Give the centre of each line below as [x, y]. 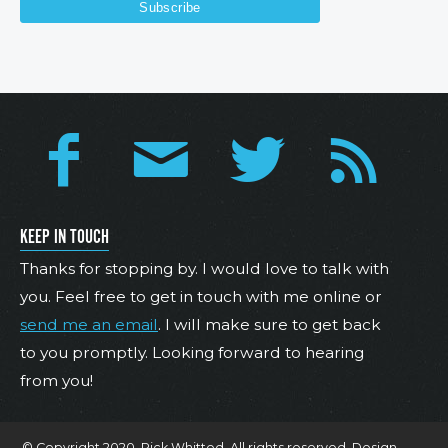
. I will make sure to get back [269, 325]
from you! [56, 381]
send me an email [89, 325]
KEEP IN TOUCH [64, 237]
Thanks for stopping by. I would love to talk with [204, 269]
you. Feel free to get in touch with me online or [201, 297]
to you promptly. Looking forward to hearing [192, 353]
